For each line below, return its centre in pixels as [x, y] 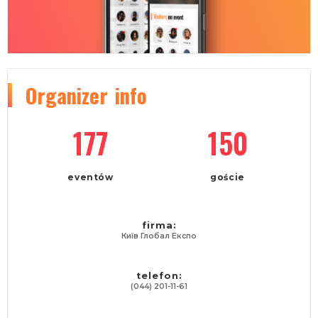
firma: [159, 226]
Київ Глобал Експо [159, 236]
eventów [91, 177]
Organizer [67, 95]
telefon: [159, 276]
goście [227, 177]
